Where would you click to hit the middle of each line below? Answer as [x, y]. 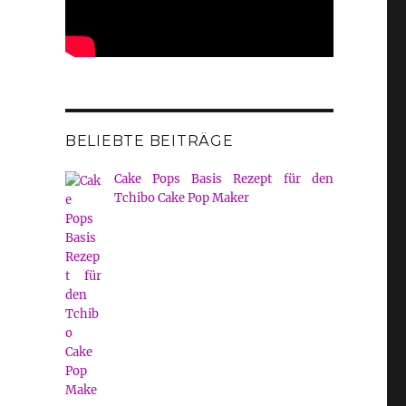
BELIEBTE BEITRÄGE [149, 140]
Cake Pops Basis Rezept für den [223, 179]
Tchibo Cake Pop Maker [181, 198]
